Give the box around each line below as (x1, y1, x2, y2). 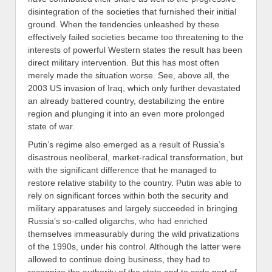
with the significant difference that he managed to (28, 165, 217, 175)
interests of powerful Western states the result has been (28, 44, 242, 55)
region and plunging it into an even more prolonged (28, 108, 225, 118)
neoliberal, (70, 152, 110, 163)
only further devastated (152, 83, 240, 93)
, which (123, 83, 149, 93)
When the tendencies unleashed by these (60, 19, 219, 29)
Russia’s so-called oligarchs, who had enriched (28, 216, 208, 226)
